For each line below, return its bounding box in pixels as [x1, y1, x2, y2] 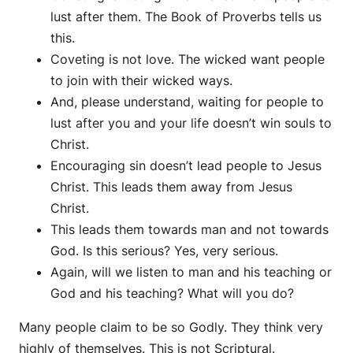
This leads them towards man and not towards [50, 221, 329, 238]
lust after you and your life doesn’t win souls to [50, 115, 332, 132]
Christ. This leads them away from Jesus [50, 179, 292, 195]
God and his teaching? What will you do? [50, 285, 294, 302]
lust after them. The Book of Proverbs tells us [50, 9, 321, 25]
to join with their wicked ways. [50, 72, 232, 89]
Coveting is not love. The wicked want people [50, 51, 325, 68]
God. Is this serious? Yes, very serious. [50, 243, 278, 259]
